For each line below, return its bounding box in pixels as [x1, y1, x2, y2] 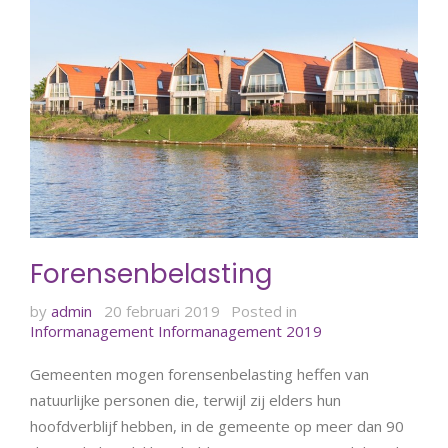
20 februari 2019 [103, 300, 220, 321]
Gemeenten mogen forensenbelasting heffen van [30, 363, 369, 384]
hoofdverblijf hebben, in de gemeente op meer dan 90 [30, 415, 404, 436]
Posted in [231, 300, 297, 321]
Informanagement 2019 [158, 320, 322, 341]
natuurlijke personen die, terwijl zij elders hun [30, 389, 341, 410]
